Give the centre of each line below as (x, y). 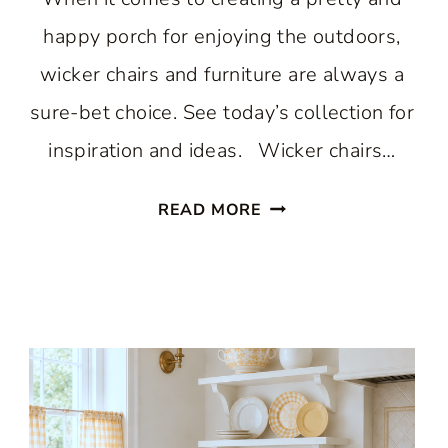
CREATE (295, 294)
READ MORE (210, 210)
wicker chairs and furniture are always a (222, 74)
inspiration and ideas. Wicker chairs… (222, 150)
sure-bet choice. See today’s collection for (222, 112)
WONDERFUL (318, 204)
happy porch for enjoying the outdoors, (222, 36)
